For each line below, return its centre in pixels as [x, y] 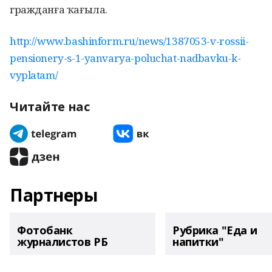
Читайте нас [50, 107]
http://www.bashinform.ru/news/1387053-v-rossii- [129, 41]
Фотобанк [45, 230]
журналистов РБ [63, 242]
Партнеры [54, 195]
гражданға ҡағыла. [59, 9]
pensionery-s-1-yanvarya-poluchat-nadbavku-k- [125, 58]
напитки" [198, 242]
